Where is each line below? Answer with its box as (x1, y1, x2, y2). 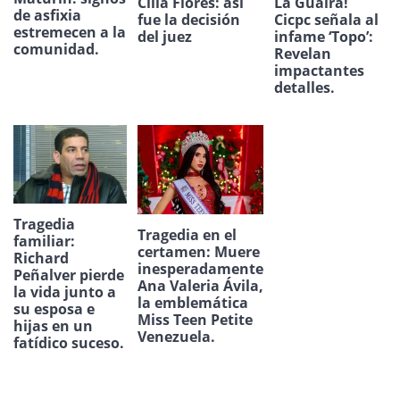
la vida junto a (13, 281, 116, 302)
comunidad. (13, 39, 99, 60)
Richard (13, 247, 69, 268)
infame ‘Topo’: (273, 27, 373, 47)
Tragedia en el (137, 224, 237, 245)
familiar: (13, 230, 75, 251)
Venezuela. (137, 326, 215, 346)
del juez (137, 27, 192, 47)
